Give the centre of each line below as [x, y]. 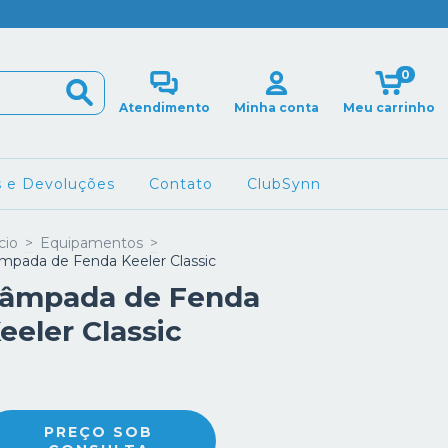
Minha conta [277, 107]
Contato [180, 184]
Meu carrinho [388, 107]
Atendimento [164, 107]
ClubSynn [283, 184]
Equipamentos [91, 243]
